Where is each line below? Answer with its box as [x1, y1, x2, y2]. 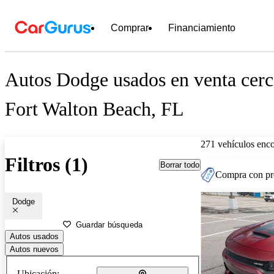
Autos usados [10, 231, 59, 241]
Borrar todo [160, 160, 199, 169]
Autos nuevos [10, 244, 59, 254]
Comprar [111, 23, 149, 33]
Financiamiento [168, 23, 235, 33]
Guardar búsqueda [76, 220, 143, 229]
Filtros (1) [5, 154, 88, 176]
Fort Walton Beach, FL [5, 98, 184, 120]
